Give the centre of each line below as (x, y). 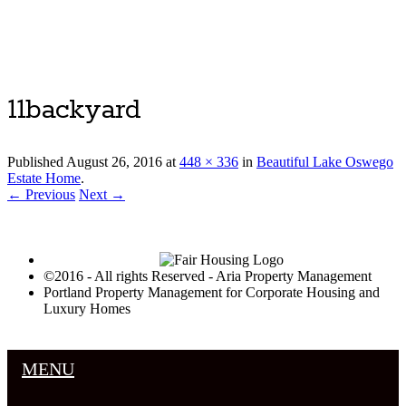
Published (37, 162)
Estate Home (44, 179)
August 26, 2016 (114, 162)
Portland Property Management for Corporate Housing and (212, 293)
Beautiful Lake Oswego (325, 162)
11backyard (74, 111)
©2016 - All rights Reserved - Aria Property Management (208, 276)
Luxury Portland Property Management (164, 70)
